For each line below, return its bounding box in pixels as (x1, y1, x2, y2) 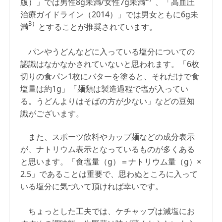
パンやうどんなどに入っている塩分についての (20, 46, 195, 57)
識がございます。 (20, 108, 84, 119)
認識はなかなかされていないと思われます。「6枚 (20, 58, 200, 70)
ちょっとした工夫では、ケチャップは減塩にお (20, 206, 195, 217)
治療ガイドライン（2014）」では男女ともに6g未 (20, 9, 199, 20)
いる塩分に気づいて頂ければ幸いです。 (20, 181, 164, 192)
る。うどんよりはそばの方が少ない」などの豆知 (20, 96, 195, 107)
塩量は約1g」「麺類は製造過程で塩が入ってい (20, 83, 189, 95)
